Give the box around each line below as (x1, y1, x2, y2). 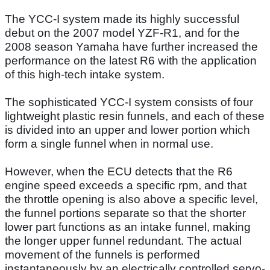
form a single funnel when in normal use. (5, 137, 213, 150)
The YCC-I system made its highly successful (5, 12, 239, 25)
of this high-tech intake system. (5, 67, 165, 81)
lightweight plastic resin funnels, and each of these (5, 109, 265, 122)
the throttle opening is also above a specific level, (5, 192, 258, 206)
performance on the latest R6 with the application (5, 54, 257, 67)
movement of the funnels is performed (5, 248, 200, 261)
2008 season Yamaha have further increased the (5, 40, 258, 53)
